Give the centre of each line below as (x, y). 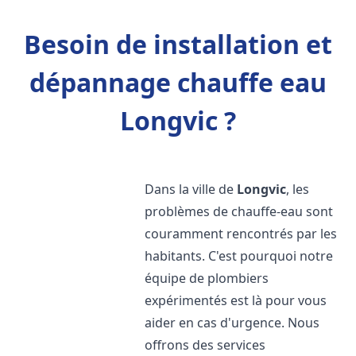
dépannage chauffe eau (178, 82)
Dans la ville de (191, 189)
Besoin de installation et (178, 44)
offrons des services (205, 345)
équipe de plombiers (207, 278)
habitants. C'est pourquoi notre (239, 256)
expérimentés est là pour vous (236, 300)
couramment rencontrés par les (241, 234)
